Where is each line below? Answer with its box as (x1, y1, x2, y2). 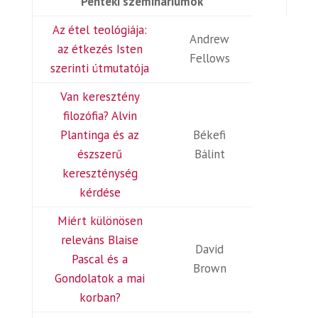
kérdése (79, 185, 121, 200)
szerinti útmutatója (50, 60, 150, 76)
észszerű (77, 146, 123, 162)
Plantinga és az (60, 127, 140, 143)
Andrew (190, 31, 230, 47)
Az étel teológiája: (53, 22, 148, 38)
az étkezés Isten (57, 41, 143, 57)
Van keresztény (60, 89, 140, 104)
